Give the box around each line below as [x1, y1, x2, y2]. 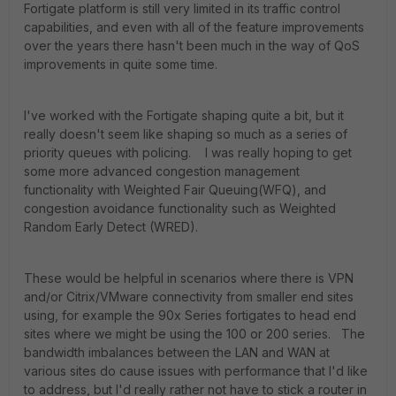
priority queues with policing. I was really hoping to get [24, 145, 352, 160]
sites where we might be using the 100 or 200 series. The [24, 326, 365, 341]
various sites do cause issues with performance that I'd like [24, 363, 368, 378]
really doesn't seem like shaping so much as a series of [24, 126, 347, 141]
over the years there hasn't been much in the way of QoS [24, 38, 360, 53]
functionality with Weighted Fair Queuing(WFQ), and [24, 182, 326, 197]
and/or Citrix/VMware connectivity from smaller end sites [24, 289, 354, 304]
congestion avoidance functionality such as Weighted [24, 201, 336, 216]
